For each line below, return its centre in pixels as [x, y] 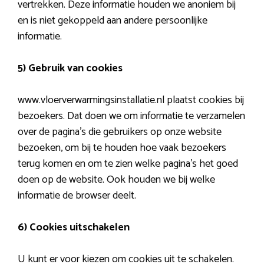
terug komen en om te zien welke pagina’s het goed [128, 164]
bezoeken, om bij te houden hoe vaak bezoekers [122, 148]
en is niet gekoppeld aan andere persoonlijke [113, 20]
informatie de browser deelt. [77, 195]
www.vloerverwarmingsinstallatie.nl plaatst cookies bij [131, 100]
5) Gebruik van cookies [70, 68]
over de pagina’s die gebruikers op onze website [120, 132]
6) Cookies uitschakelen [74, 227]
